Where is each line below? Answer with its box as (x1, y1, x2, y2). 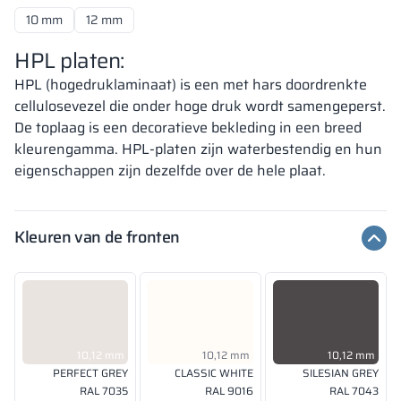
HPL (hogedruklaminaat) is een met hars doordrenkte (14, 73, 367, 96)
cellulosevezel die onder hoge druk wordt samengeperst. (14, 94, 386, 117)
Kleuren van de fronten (14, 225, 181, 251)
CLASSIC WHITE (175, 363, 253, 381)
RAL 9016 (205, 381, 253, 399)
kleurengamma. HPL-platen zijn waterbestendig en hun (14, 137, 382, 160)
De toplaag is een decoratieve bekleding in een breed (14, 115, 362, 139)
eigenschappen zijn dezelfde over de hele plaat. (14, 158, 326, 182)
